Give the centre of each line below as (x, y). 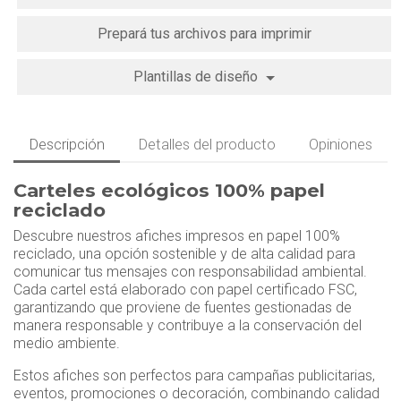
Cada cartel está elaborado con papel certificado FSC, (185, 290)
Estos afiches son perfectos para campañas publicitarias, (194, 376)
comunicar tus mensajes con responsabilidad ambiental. (190, 272)
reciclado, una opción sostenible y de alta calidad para (184, 254)
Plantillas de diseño (198, 77)
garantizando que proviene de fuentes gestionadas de (183, 308)
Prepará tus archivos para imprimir (204, 34)
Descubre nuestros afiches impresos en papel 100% (177, 236)
